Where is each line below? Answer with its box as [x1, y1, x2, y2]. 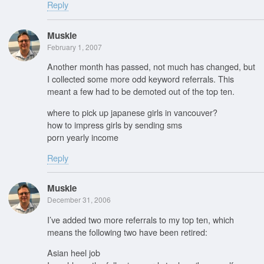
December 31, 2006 [47, 194, 111, 205]
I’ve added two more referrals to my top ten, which [47, 213, 234, 226]
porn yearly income [47, 130, 118, 143]
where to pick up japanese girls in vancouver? [47, 105, 217, 118]
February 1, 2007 [47, 41, 102, 52]
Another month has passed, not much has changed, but [47, 60, 255, 73]
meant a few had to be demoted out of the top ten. [47, 85, 235, 98]
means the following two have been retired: [47, 225, 207, 238]
